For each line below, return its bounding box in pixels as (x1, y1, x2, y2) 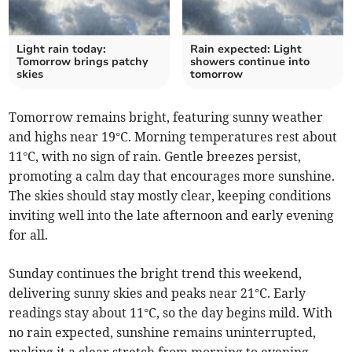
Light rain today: (16, 42, 107, 57)
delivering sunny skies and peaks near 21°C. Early (9, 285, 306, 302)
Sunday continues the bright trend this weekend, (9, 266, 302, 282)
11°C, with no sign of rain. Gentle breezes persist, (9, 148, 302, 165)
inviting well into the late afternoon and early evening (9, 207, 335, 224)
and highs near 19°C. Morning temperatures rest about (9, 129, 338, 145)
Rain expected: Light (190, 42, 302, 57)
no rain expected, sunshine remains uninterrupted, (9, 324, 317, 341)
